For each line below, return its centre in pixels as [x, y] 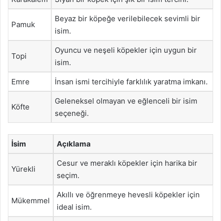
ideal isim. [74, 207]
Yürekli [23, 169]
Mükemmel [31, 200]
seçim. [68, 175]
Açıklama [74, 144]
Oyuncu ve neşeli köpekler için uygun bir [126, 50]
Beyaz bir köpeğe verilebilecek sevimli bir [128, 18]
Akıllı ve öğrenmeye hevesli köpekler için [128, 194]
